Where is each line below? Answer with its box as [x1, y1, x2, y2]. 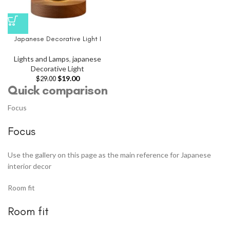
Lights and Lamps [14, 54, 69, 63]
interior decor [8, 162, 51, 171]
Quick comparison [8, 83, 108, 98]
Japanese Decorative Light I [14, 34, 101, 43]
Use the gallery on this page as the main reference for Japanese [8, 150, 211, 160]
